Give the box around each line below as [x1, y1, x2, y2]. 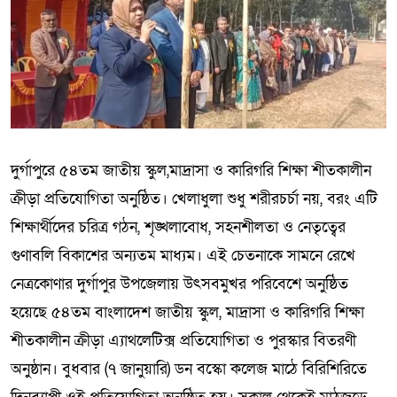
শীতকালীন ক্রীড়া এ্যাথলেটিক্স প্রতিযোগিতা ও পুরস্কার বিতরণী [11, 330, 356, 351]
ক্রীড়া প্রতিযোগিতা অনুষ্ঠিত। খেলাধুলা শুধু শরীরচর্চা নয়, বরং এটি [11, 188, 378, 209]
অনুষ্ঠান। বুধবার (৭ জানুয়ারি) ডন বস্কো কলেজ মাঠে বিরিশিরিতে [11, 358, 367, 379]
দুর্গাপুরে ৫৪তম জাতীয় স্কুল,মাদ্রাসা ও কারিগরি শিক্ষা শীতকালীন [11, 160, 371, 181]
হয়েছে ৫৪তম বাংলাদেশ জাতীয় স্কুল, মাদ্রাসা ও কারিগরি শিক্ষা [11, 301, 364, 323]
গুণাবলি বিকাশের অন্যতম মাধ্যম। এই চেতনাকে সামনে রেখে [11, 245, 355, 266]
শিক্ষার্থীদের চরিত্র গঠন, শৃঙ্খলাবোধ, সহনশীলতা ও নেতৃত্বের [11, 216, 346, 237]
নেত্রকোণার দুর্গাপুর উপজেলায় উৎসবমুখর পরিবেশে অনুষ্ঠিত [11, 273, 348, 294]
